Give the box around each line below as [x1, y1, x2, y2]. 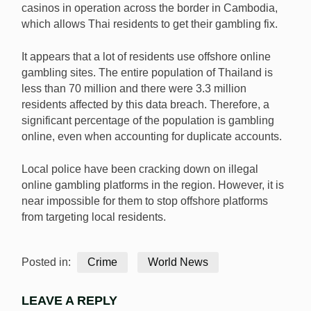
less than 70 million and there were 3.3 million [22, 82, 246, 94]
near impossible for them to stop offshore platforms [22, 194, 268, 207]
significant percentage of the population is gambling [22, 114, 274, 126]
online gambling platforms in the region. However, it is [22, 178, 284, 191]
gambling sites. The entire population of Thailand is [22, 66, 273, 78]
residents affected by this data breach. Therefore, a [22, 98, 269, 110]
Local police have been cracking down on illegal [22, 162, 258, 175]
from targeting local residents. [22, 210, 169, 223]
